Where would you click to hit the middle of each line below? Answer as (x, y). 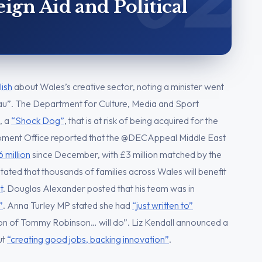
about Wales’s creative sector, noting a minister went (118, 86)
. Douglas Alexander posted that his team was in (99, 188)
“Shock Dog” (38, 120)
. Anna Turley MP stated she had (68, 205)
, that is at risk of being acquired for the (141, 120)
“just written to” (163, 205)
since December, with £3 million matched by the (126, 154)
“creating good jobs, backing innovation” (88, 239)
